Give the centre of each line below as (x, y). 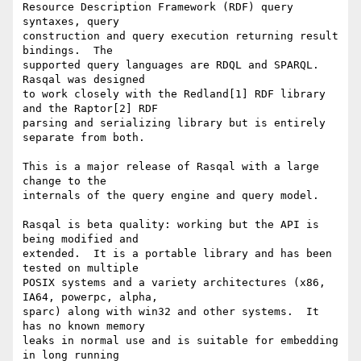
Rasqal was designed (84, 80)
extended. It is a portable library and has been (177, 254)
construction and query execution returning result (180, 36)
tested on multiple (81, 268)
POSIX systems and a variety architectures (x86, (174, 283)
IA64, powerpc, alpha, (90, 297)
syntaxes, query (71, 22)
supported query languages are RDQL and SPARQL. (171, 65)
